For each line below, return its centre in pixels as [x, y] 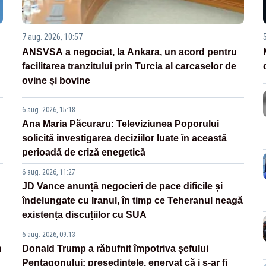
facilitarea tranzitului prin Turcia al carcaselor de [129, 66]
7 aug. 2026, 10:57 [53, 37]
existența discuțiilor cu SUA [85, 215]
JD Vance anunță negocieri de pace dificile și [123, 186]
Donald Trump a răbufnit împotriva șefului [115, 249]
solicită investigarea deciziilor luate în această [125, 138]
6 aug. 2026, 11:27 [49, 172]
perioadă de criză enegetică [84, 153]
